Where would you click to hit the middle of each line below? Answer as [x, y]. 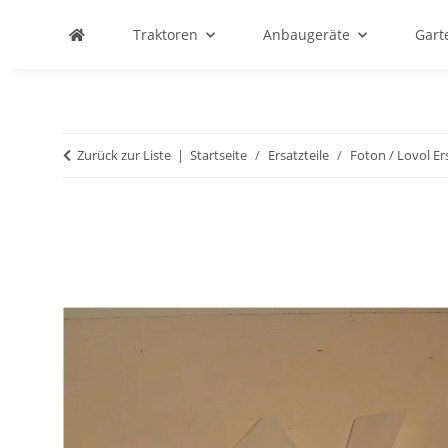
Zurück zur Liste [124, 155]
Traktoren [165, 34]
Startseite [218, 155]
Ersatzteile [298, 155]
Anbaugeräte [306, 34]
